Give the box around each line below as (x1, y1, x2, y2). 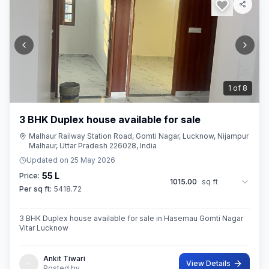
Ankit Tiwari (43, 254, 85, 263)
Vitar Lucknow (19, 223, 68, 232)
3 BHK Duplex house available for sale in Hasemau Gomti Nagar (19, 214, 243, 223)
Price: (19, 171, 40, 180)
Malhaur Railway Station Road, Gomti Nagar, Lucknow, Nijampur (29, 131, 249, 141)
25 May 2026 (70, 156, 115, 165)
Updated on (26, 156, 70, 165)
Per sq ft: (19, 184, 52, 193)
